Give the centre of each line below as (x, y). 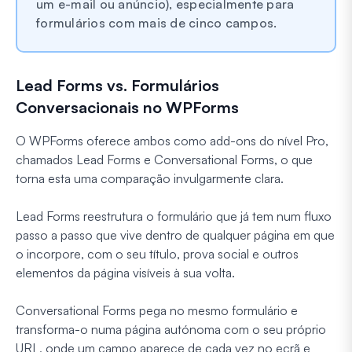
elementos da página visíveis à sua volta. (125, 272)
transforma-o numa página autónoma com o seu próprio (171, 329)
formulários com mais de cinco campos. (157, 22)
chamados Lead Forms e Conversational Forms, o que (164, 159)
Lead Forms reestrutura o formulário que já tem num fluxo (174, 216)
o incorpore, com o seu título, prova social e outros (157, 253)
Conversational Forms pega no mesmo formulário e (157, 310)
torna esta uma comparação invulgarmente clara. (150, 178)
